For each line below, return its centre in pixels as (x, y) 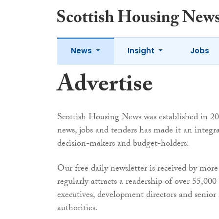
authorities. (77, 209)
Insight (142, 51)
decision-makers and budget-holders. (123, 144)
